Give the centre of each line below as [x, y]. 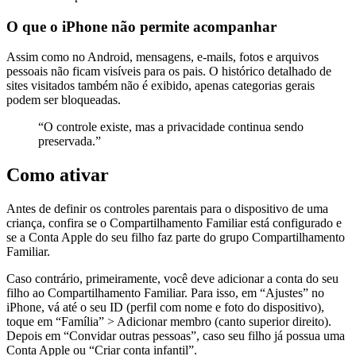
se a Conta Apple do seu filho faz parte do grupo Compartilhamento [176, 238]
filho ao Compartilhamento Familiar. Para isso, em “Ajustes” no [165, 293]
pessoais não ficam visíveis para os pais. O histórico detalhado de [169, 72]
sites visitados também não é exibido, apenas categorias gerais [161, 86]
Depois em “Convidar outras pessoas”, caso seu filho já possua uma [176, 336]
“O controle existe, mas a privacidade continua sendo [171, 127]
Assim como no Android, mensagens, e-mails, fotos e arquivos [163, 57]
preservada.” [70, 141]
